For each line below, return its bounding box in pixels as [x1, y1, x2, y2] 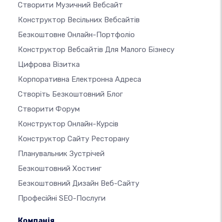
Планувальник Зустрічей [18, 149, 105, 159]
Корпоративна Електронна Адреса [18, 75, 141, 84]
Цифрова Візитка [18, 60, 80, 69]
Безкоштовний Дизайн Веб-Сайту [18, 179, 139, 188]
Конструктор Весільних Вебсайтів [18, 15, 140, 25]
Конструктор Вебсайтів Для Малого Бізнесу [18, 45, 174, 55]
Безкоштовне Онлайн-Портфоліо [18, 30, 135, 40]
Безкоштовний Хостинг [18, 164, 102, 173]
